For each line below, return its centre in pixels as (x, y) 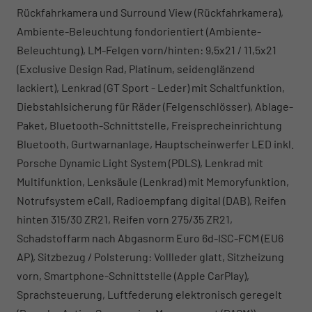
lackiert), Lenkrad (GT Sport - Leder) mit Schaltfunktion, (151, 87)
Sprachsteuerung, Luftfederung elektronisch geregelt (149, 294)
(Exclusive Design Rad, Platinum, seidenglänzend (136, 68)
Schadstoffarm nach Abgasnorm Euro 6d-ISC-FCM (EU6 (150, 237)
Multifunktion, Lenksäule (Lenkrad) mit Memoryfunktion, (153, 181)
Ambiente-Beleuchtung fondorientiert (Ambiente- (139, 31)
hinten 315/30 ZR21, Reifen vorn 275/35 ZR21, (125, 219)
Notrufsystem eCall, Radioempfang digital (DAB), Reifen (151, 200)
